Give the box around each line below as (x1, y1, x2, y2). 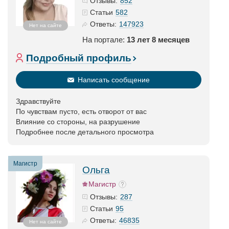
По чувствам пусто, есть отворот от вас (16, 107, 147, 116)
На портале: (82, 35, 127, 44)
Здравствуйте (16, 97, 61, 105)
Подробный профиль (26, 53, 131, 63)
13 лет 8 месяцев (127, 35, 190, 44)
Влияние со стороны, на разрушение (16, 118, 140, 126)
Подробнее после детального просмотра (16, 128, 154, 136)
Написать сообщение (78, 76, 150, 84)
